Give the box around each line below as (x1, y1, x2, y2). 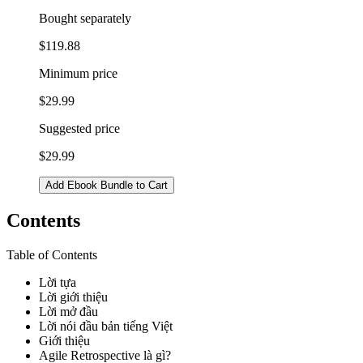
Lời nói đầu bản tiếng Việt (39, 318, 173, 333)
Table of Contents (6, 247, 97, 262)
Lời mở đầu (39, 304, 98, 318)
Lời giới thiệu (39, 289, 108, 304)
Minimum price (39, 66, 117, 80)
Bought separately (39, 11, 131, 25)
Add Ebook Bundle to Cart (45, 178, 168, 191)
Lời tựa (39, 275, 76, 289)
